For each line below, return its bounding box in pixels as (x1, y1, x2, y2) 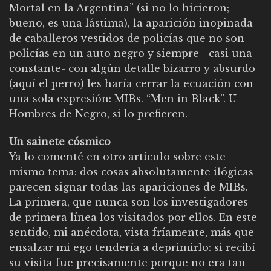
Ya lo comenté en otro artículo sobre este (9, 150, 226, 163)
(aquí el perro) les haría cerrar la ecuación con (9, 77, 253, 90)
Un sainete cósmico (9, 135, 111, 148)
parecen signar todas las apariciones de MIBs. (9, 180, 248, 193)
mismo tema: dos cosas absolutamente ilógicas (9, 165, 253, 178)
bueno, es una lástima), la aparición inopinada (9, 17, 253, 30)
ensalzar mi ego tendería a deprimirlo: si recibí (9, 241, 255, 253)
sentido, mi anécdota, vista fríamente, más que (9, 226, 254, 238)
